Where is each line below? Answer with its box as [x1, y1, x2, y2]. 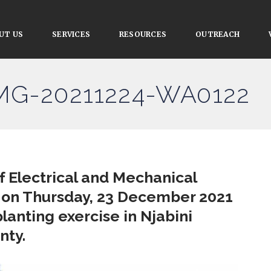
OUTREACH [195, 30, 240, 39]
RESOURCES [119, 30, 167, 39]
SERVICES [52, 30, 91, 39]
